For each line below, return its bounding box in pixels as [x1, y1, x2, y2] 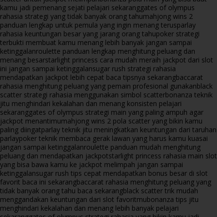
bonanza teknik [165, 90, 213, 99]
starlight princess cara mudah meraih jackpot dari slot [45, 55, 213, 64]
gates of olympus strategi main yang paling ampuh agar [29, 107, 203, 117]
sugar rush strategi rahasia [93, 63, 176, 73]
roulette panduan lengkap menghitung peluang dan [36, 46, 195, 56]
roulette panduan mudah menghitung [84, 142, 201, 152]
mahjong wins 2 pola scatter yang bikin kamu [61, 116, 202, 125]
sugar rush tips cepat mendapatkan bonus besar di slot [36, 168, 208, 178]
